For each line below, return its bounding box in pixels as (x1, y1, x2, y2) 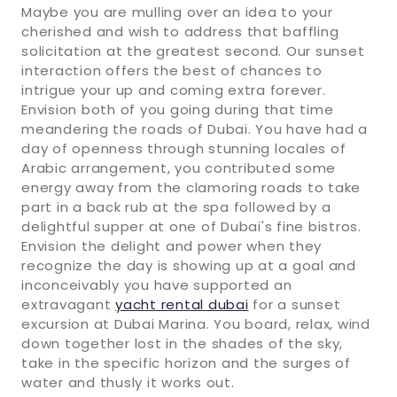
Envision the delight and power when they (21, 236, 322, 255)
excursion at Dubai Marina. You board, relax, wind (21, 314, 370, 333)
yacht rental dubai (115, 294, 249, 314)
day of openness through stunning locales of (21, 138, 346, 158)
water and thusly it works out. (21, 372, 235, 392)
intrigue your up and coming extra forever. (21, 80, 326, 99)
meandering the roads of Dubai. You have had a (21, 119, 368, 138)
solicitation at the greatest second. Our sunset (21, 41, 365, 60)
